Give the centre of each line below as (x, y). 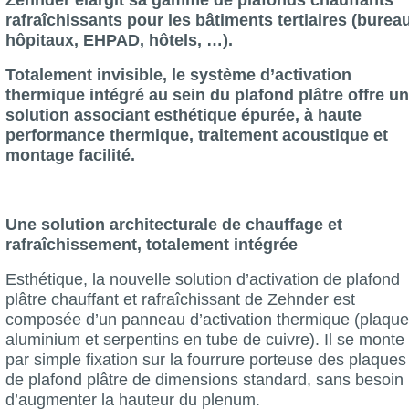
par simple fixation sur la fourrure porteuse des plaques (206, 359)
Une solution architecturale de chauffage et (174, 224)
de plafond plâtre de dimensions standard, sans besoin (204, 379)
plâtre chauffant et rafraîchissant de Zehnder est (180, 299)
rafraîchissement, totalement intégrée (152, 244)
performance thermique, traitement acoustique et (197, 135)
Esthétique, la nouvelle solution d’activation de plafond (203, 279)
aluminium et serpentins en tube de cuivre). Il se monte (205, 339)
